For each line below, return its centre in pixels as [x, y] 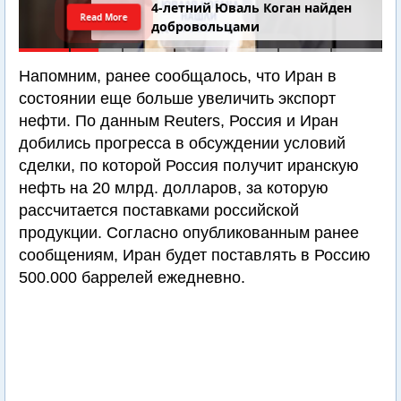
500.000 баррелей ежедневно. [132, 277]
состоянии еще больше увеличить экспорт [177, 98]
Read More [104, 17]
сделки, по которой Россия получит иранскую [189, 166]
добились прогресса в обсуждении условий [182, 143]
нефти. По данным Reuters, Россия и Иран [179, 121]
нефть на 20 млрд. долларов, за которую [174, 188]
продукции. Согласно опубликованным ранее [189, 233]
